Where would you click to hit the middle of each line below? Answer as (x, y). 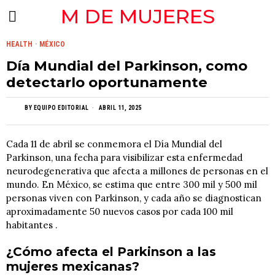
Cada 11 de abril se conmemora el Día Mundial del (114, 144)
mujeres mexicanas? (73, 266)
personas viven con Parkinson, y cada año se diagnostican (134, 198)
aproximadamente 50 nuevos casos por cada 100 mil (120, 211)
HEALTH (19, 44)
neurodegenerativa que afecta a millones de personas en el (137, 171)
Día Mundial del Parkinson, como (127, 66)
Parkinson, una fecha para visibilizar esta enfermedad (124, 157)
